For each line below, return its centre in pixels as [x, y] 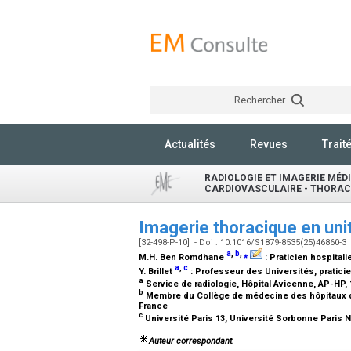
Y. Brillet [157, 271]
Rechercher [261, 100]
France [154, 306]
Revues [269, 144]
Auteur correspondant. [192, 342]
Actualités [190, 144]
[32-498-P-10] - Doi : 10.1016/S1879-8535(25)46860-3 [244, 242]
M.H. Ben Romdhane [183, 257]
